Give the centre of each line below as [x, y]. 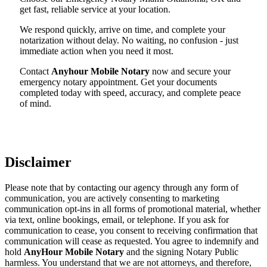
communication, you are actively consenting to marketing [112, 198]
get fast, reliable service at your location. [95, 9]
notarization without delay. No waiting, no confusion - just [129, 40]
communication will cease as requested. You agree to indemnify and [132, 241]
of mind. [35, 103]
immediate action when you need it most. [97, 51]
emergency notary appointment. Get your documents [118, 82]
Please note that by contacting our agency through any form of [122, 187]
